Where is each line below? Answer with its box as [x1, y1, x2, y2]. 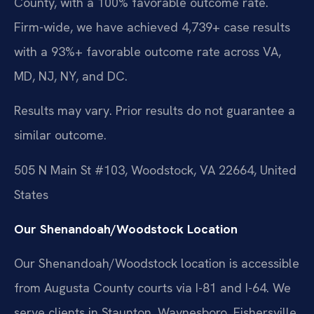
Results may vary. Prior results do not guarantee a [14, 102, 295, 119]
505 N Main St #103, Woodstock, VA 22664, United [14, 161, 296, 178]
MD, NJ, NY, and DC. [14, 67, 128, 84]
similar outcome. [14, 127, 107, 144]
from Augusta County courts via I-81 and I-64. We [14, 280, 291, 296]
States [14, 186, 48, 203]
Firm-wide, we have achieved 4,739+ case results [14, 18, 290, 35]
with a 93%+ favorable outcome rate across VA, [14, 43, 281, 60]
